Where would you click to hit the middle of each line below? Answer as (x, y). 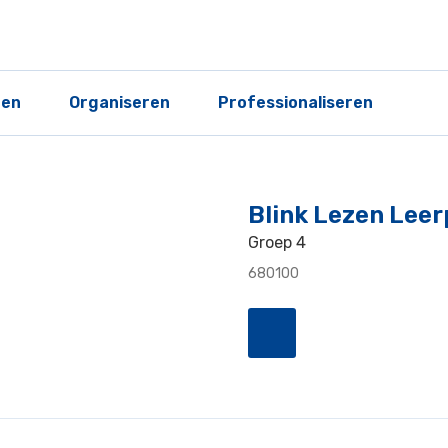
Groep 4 (277, 242)
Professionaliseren (295, 102)
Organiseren (119, 102)
